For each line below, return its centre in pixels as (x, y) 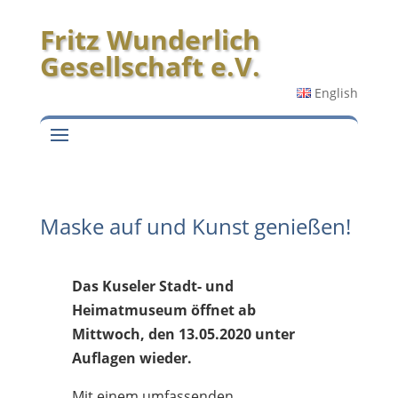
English (337, 93)
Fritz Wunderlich (150, 40)
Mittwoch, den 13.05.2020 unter (183, 334)
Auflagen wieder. (131, 358)
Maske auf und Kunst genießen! (195, 226)
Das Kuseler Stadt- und (152, 286)
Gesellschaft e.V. (150, 66)
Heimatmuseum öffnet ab (163, 310)
